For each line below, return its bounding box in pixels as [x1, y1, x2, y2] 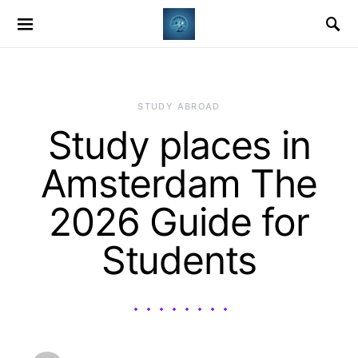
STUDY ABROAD [137, 101, 221, 112]
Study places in [47, 121, 311, 169]
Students [101, 237, 257, 284]
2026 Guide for [49, 198, 309, 245]
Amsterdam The [41, 160, 317, 207]
